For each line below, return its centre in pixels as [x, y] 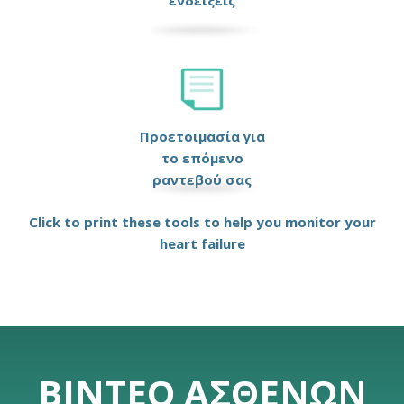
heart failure [202, 244]
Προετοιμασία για [202, 137]
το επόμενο [202, 158]
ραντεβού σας [202, 180]
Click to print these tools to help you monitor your [202, 222]
